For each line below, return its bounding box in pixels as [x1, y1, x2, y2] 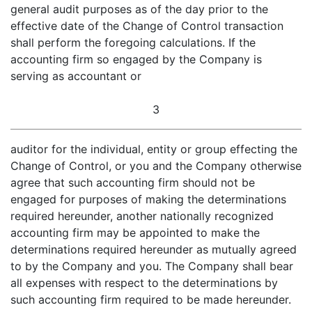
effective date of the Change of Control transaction [10, 19, 283, 33]
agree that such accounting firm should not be [10, 175, 255, 189]
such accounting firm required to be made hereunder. [10, 292, 291, 306]
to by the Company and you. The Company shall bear [10, 259, 293, 273]
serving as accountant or [10, 69, 141, 83]
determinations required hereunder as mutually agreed [10, 242, 297, 256]
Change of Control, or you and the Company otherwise [10, 159, 302, 173]
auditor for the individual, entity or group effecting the [10, 142, 297, 156]
